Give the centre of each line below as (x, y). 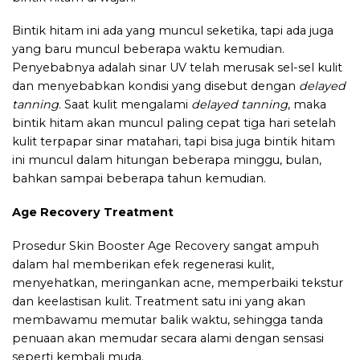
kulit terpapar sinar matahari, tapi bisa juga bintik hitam (174, 142)
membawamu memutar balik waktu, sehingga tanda (168, 319)
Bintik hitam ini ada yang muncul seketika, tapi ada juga (173, 31)
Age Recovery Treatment (93, 212)
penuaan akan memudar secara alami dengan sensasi (168, 338)
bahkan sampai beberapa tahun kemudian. (139, 179)
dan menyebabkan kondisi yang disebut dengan (155, 86)
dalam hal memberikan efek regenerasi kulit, (143, 264)
